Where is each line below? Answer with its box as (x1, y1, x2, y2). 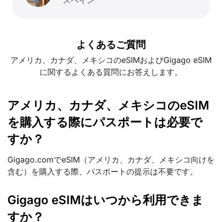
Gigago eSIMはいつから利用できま (7, 192, 204, 207)
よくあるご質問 (76, 39, 146, 51)
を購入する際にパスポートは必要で (7, 114, 203, 129)
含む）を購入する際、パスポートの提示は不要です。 (7, 166, 198, 176)
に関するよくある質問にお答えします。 (40, 67, 182, 77)
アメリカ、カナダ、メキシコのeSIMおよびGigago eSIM (10, 55, 212, 65)
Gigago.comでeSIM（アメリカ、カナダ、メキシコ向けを (7, 154, 215, 165)
